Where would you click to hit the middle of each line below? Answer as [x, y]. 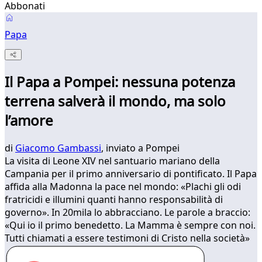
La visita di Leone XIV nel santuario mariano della [112, 161]
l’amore [29, 120]
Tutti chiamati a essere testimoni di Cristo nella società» [127, 238]
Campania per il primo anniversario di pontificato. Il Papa [131, 174]
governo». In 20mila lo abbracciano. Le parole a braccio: [127, 213]
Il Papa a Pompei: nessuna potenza [120, 82]
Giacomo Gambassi [58, 148]
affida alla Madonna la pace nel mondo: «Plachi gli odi [123, 187]
